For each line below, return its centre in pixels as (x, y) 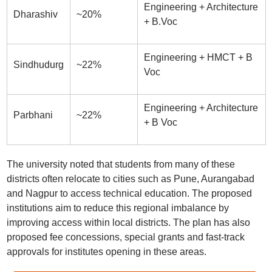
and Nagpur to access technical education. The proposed (129, 193)
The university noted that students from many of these (121, 164)
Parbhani (33, 115)
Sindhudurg (38, 65)
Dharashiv (35, 14)
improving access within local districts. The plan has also (128, 223)
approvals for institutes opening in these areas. (106, 252)
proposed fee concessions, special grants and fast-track (125, 237)
